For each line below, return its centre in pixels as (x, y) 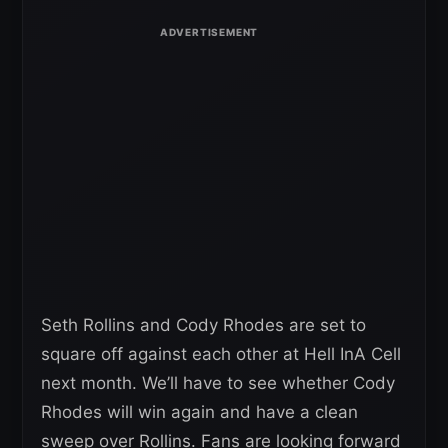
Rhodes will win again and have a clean (199, 411)
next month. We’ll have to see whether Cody (218, 382)
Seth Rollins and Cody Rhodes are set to (203, 324)
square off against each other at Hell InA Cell (221, 353)
